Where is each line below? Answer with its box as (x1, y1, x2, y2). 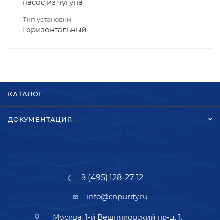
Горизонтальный (23, 25, 86, 34)
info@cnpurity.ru (86, 192, 148, 201)
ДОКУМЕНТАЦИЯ (8, 115, 73, 123)
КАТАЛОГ (8, 90, 43, 98)
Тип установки (23, 15, 71, 23)
